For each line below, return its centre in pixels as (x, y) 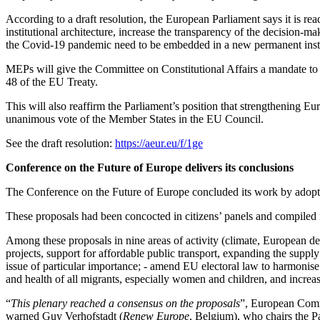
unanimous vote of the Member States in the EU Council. (135, 119)
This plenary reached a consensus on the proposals (125, 303)
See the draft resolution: (60, 143)
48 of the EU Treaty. (52, 82)
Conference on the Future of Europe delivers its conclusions (150, 167)
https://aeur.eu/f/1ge (159, 143)
